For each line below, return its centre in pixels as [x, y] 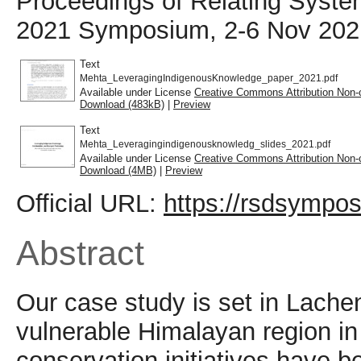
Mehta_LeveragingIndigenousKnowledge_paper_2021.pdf [209, 78]
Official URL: [90, 203]
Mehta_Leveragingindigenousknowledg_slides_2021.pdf [205, 144]
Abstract [80, 253]
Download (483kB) [122, 104]
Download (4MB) [118, 170]
